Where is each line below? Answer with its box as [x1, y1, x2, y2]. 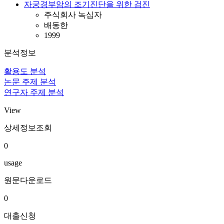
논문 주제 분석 [4, 77, 56, 86]
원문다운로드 [4, 176, 52, 184]
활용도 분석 [4, 67, 46, 75]
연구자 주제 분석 [4, 88, 64, 96]
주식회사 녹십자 [44, 10, 102, 19]
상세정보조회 [4, 123, 52, 132]
